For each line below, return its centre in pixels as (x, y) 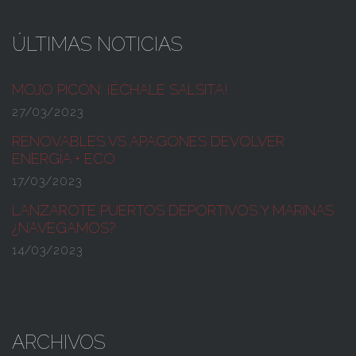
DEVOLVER (248, 141)
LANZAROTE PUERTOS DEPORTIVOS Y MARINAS (173, 210)
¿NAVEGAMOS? (64, 227)
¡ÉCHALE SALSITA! (165, 89)
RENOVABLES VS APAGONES (111, 141)
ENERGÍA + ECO (64, 158)
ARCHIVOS (59, 342)
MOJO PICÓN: (57, 89)
